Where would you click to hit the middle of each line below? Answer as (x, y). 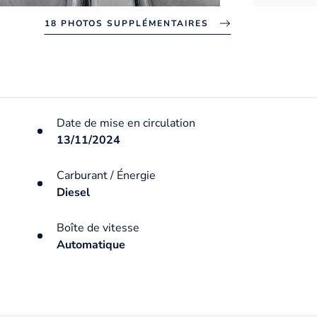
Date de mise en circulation (126, 123)
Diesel (73, 192)
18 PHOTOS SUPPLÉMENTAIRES (127, 23)
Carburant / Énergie (106, 175)
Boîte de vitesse (98, 227)
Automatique (91, 244)
